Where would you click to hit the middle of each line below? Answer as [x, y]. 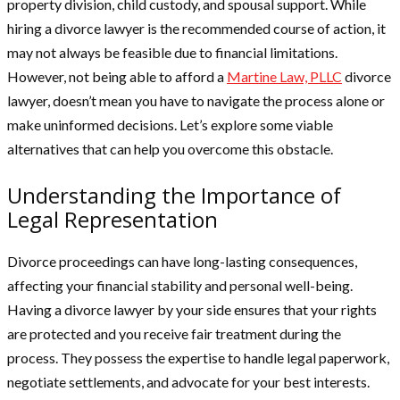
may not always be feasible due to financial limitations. [172, 53]
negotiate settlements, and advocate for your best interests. [188, 382]
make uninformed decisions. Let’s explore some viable [170, 125]
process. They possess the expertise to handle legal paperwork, [198, 358]
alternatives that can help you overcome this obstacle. [170, 149]
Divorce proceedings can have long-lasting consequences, [182, 262]
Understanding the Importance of [174, 196]
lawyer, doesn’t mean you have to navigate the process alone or [196, 101]
